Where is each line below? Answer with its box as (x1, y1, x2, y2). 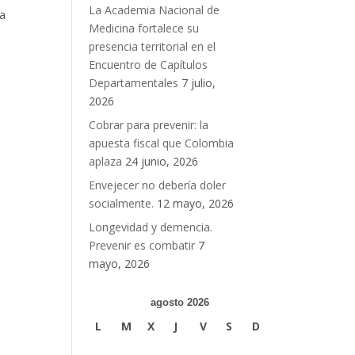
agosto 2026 (151, 296, 210, 309)
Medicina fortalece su (88, 21, 199, 36)
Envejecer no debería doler (88, 177, 226, 193)
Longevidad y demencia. (88, 219, 212, 235)
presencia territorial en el (88, 39, 216, 55)
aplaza (88, 154, 122, 170)
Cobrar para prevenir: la (88, 117, 208, 133)
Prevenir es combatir (88, 238, 195, 254)
